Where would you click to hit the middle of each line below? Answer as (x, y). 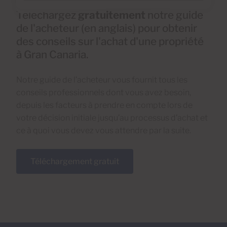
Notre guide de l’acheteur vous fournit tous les (102, 80)
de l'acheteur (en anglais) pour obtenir (107, 28)
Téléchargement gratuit (75, 162)
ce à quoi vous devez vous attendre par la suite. (104, 131)
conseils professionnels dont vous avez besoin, (104, 93)
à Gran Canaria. (52, 55)
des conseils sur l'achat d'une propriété (110, 42)
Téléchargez (47, 15)
